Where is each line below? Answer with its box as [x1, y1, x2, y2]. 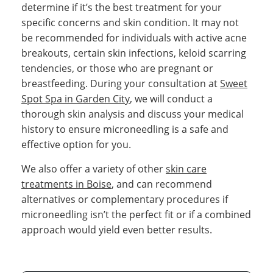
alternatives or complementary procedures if [21, 192, 228, 206]
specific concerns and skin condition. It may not [21, 15, 239, 29]
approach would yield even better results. [21, 222, 212, 236]
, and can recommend [112, 177, 212, 191]
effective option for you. [21, 137, 131, 151]
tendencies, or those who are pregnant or [21, 61, 213, 75]
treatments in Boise [21, 177, 112, 191]
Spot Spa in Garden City [21, 91, 130, 105]
